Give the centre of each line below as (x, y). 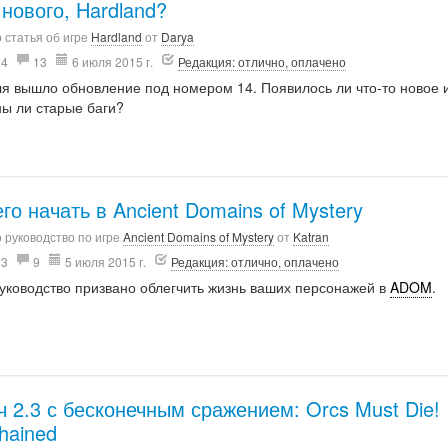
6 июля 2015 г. (113, 61)
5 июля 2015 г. (106, 261)
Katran (311, 236)
